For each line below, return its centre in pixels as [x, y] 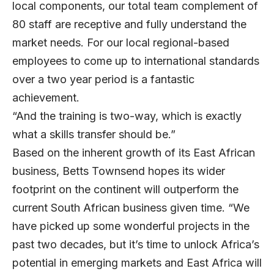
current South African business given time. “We [131, 208]
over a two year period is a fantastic [103, 80]
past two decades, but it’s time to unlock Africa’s [136, 245]
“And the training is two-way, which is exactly [127, 116]
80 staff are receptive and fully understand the [129, 24]
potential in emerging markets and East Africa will [137, 263]
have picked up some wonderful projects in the [131, 226]
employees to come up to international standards [136, 61]
